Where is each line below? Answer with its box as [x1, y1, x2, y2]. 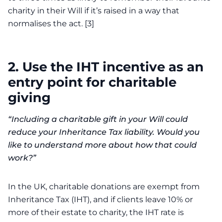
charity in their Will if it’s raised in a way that [8, 6, 179, 15]
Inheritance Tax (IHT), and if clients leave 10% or [8, 195, 193, 204]
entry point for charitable [8, 74, 176, 90]
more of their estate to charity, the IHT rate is [8, 208, 184, 217]
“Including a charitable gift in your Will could [8, 114, 188, 124]
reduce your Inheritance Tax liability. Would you [8, 127, 200, 137]
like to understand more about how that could [8, 140, 197, 150]
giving [8, 90, 51, 105]
